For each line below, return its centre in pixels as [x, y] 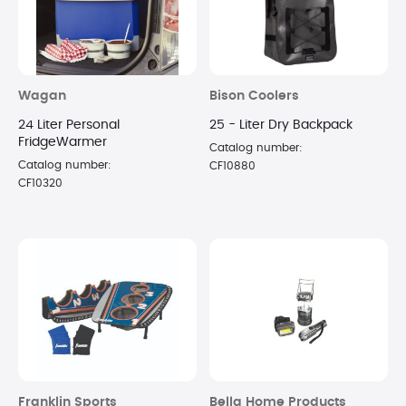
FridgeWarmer [63, 142]
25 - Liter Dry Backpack [281, 125]
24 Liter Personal [69, 125]
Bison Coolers [254, 96]
